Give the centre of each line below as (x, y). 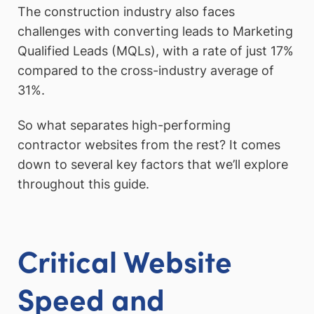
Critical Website (125, 260)
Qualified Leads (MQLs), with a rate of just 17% (156, 51)
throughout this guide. (83, 184)
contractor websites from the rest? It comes (149, 144)
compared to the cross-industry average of (146, 71)
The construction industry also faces (126, 12)
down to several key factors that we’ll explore (153, 164)
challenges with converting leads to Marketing (155, 32)
